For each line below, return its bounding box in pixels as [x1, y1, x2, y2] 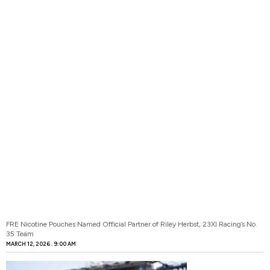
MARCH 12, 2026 [6, 240, 51, 247]
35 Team [6, 229, 34, 238]
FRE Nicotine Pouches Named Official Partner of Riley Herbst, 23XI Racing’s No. [6, 219, 257, 228]
